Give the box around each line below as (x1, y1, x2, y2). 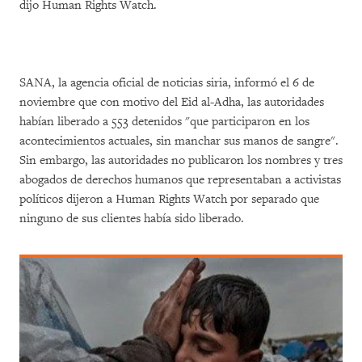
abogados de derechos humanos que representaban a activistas (19, 172, 341, 187)
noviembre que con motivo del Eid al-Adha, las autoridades (19, 95, 324, 110)
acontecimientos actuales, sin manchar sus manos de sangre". (19, 133, 339, 149)
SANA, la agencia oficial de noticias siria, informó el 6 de (19, 75, 314, 90)
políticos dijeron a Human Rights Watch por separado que (19, 192, 319, 207)
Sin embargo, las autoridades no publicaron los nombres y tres (19, 153, 343, 168)
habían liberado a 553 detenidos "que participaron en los (19, 114, 309, 129)
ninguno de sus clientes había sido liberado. (19, 211, 244, 226)
